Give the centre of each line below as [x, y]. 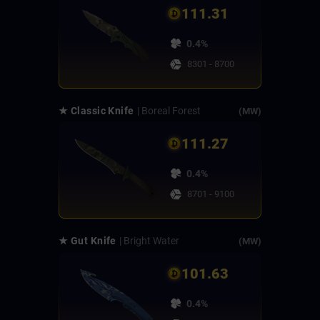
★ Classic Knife [96, 111]
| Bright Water [149, 241]
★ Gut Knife [87, 241]
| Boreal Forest [169, 111]
